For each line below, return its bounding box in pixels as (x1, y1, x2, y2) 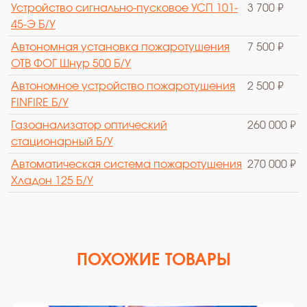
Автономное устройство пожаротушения (11, 80, 235, 92)
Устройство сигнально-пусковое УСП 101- (11, 2, 238, 14)
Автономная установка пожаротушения (11, 41, 230, 53)
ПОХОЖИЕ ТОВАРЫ (76, 251, 231, 269)
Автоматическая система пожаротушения (11, 158, 242, 170)
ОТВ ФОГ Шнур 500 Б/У (11, 58, 131, 69)
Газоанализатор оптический (11, 119, 167, 131)
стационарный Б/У (11, 136, 113, 147)
